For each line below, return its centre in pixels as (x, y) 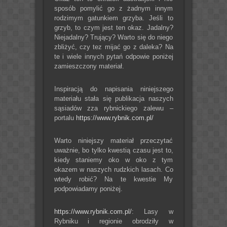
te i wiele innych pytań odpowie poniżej (113, 56)
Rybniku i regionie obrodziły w (113, 221)
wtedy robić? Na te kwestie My (113, 179)
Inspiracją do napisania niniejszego (113, 89)
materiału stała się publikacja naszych (113, 98)
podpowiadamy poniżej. (88, 188)
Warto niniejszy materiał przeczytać (113, 140)
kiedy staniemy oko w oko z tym (113, 160)
